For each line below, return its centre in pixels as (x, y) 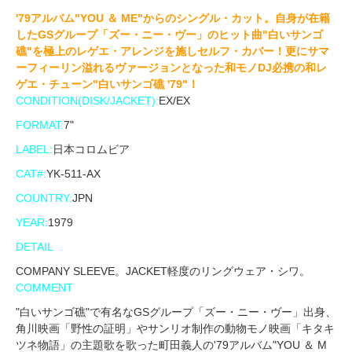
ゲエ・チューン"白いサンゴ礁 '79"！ (107, 84)
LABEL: (34, 150)
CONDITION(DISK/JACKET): (87, 101)
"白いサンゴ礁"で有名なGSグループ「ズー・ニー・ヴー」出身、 (176, 312)
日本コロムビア (91, 150)
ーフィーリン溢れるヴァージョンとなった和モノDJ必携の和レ (171, 68)
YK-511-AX (73, 174)
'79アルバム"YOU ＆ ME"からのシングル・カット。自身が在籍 (173, 18)
